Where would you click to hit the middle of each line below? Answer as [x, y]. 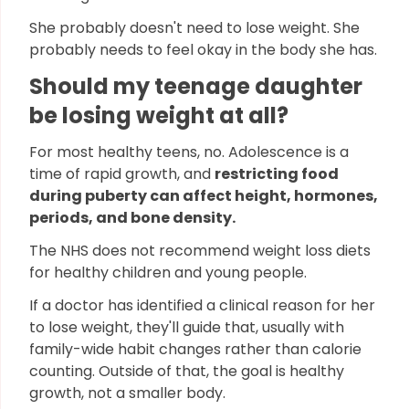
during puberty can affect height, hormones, [204, 196]
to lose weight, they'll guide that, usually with [187, 327]
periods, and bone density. [134, 218]
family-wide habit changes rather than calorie [195, 349]
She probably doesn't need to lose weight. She [194, 28]
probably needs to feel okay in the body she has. [203, 50]
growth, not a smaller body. [127, 393]
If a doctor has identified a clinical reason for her [202, 305]
